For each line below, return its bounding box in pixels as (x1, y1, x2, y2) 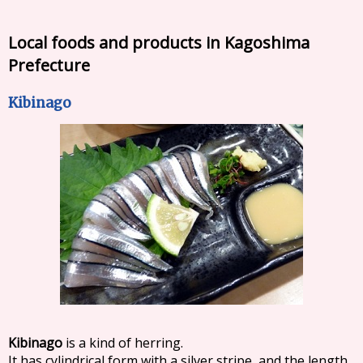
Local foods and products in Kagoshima (8, 31, 310, 54)
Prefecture (7, 53, 91, 76)
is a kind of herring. (62, 333, 184, 352)
